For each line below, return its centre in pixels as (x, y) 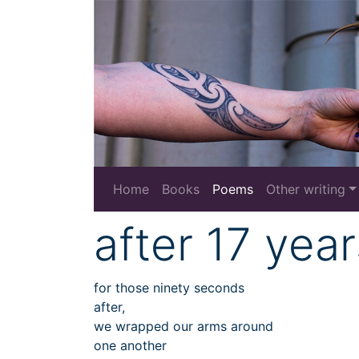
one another (130, 346)
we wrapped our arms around (184, 327)
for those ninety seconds (169, 288)
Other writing (306, 190)
